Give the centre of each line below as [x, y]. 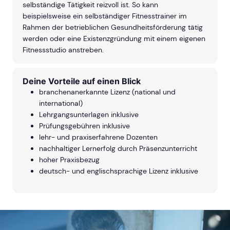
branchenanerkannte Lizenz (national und [107, 92]
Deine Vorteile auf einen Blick [82, 81]
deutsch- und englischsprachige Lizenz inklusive [119, 171]
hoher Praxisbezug [69, 160]
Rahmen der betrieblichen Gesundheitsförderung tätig [113, 27]
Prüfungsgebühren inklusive [84, 126]
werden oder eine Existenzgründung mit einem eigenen [114, 39]
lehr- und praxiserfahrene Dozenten [98, 137]
